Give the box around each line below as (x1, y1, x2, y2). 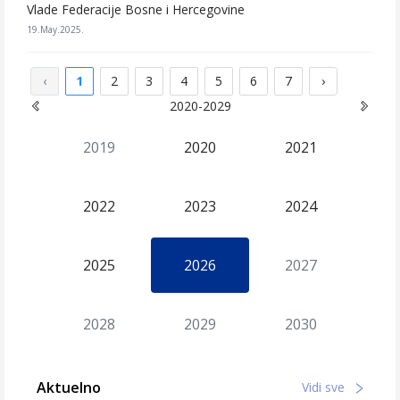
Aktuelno (37, 378, 101, 397)
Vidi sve (302, 379, 348, 396)
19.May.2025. (27, 23, 84, 36)
